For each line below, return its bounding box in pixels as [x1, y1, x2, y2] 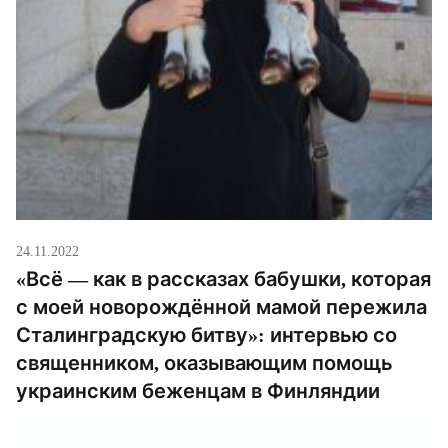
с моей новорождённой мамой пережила [16, 295, 427, 320]
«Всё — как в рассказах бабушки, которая [16, 267, 431, 292]
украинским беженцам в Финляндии [16, 379, 380, 404]
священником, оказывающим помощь [16, 351, 393, 376]
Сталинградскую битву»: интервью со [16, 323, 397, 348]
